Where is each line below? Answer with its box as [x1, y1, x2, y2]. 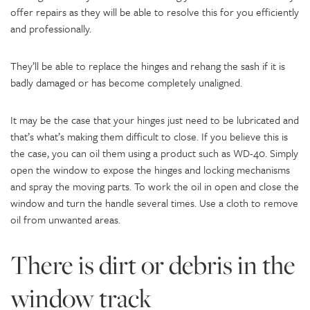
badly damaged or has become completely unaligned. [10, 74, 242, 90]
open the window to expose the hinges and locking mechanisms [10, 161, 290, 177]
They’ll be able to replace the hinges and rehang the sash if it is [10, 57, 285, 73]
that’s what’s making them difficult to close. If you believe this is [10, 128, 288, 144]
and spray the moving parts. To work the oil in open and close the [10, 178, 299, 194]
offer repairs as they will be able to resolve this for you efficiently [10, 3, 299, 19]
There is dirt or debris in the [10, 246, 295, 283]
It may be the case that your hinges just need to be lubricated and [10, 111, 299, 127]
